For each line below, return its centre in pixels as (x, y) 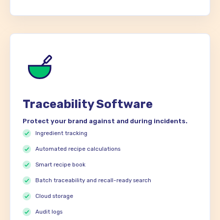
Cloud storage (55, 196)
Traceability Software (88, 104)
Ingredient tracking (62, 133)
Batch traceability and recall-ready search (94, 180)
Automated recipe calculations (78, 149)
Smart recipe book (61, 165)
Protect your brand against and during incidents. (105, 121)
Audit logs (49, 212)
